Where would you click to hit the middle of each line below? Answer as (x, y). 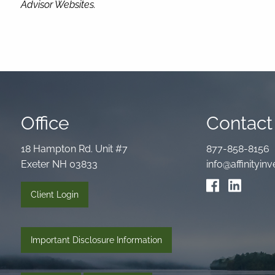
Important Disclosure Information (97, 240)
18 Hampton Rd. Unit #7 (75, 149)
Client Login (55, 195)
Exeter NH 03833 (60, 165)
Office (45, 123)
